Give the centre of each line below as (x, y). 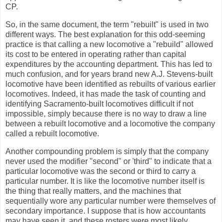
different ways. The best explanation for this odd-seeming (105, 35)
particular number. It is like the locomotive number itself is (105, 181)
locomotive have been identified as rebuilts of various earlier (111, 84)
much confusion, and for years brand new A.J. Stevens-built (109, 74)
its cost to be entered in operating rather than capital (96, 55)
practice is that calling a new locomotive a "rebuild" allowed (109, 45)
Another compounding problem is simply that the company (107, 151)
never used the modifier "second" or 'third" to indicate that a (109, 161)
